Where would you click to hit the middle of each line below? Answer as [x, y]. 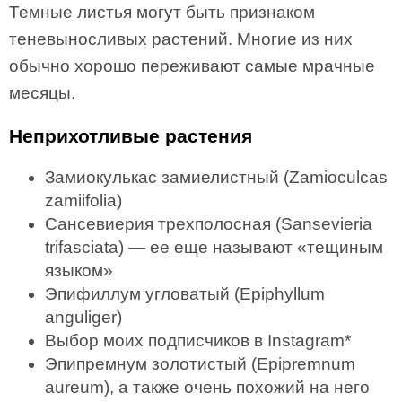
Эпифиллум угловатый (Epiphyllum [185, 294]
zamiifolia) [83, 201]
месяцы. [42, 93]
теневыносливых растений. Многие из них [181, 39]
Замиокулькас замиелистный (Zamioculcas [216, 177]
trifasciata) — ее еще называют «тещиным [214, 247]
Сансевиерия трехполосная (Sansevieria [209, 224]
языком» [79, 271]
